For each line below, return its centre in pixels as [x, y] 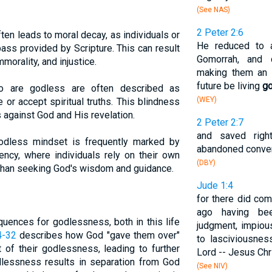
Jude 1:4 [215, 185]
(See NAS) [213, 10]
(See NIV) [212, 266]
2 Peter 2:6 [220, 32]
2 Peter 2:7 [220, 122]
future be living [229, 86]
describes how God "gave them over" [98, 235]
